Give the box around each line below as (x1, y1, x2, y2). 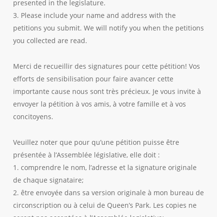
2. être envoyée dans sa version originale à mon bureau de (13, 188, 204, 198)
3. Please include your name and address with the (13, 11, 176, 20)
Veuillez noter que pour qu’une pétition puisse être (13, 138, 179, 147)
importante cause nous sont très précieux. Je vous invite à (13, 87, 201, 96)
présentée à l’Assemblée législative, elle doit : (13, 150, 160, 160)
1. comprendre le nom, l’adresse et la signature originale (13, 163, 197, 172)
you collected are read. (13, 36, 87, 46)
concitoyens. (13, 112, 53, 122)
